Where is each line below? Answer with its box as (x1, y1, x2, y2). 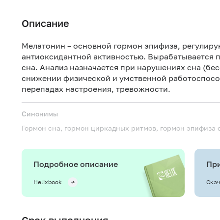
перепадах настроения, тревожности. (22, 84, 170, 94)
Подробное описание (33, 159, 118, 169)
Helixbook (33, 178, 62, 186)
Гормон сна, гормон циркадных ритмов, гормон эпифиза (22, 124, 218, 132)
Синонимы (22, 110, 58, 118)
